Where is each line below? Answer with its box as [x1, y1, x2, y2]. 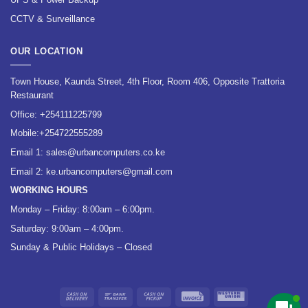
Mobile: [10, 128, 39, 139]
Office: [10, 109, 40, 120]
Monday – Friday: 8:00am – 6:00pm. [10, 204, 155, 215]
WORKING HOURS [10, 185, 88, 196]
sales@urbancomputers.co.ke [46, 147, 165, 158]
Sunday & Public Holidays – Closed [10, 242, 152, 253]
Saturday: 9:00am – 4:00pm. [10, 223, 124, 234]
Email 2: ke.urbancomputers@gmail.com [10, 166, 173, 177]
